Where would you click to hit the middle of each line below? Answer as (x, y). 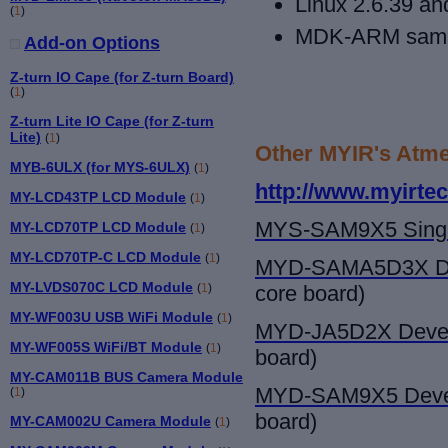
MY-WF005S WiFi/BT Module (106, 346)
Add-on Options (92, 42)
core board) (310, 294)
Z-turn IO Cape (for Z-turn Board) (122, 76)
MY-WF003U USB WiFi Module (111, 316)
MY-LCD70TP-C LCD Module (105, 256)
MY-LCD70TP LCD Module (98, 226)
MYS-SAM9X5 (326, 230)
